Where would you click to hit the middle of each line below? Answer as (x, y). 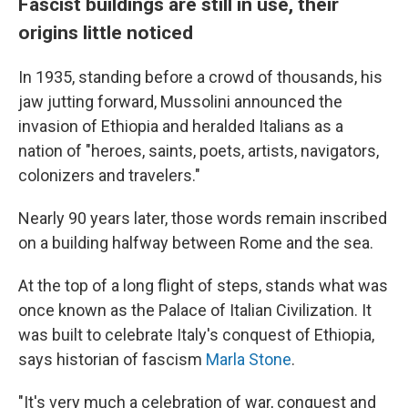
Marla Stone (249, 360)
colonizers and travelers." (109, 176)
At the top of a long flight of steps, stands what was (203, 286)
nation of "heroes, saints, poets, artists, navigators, (199, 151)
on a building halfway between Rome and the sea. (196, 243)
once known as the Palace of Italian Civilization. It (195, 311)
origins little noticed (106, 33)
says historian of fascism (112, 360)
